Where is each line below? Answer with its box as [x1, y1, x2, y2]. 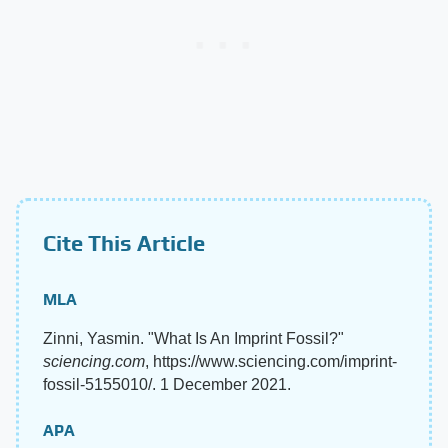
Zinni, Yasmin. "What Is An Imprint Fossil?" [43, 329, 344, 347]
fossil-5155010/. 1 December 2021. [43, 375, 291, 393]
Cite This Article [43, 229, 205, 256]
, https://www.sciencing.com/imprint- [145, 352, 397, 370]
